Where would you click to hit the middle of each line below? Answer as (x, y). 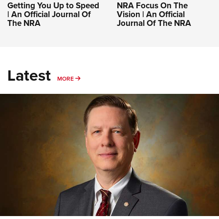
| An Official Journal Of (49, 14)
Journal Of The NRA (154, 23)
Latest (29, 75)
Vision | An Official (151, 14)
